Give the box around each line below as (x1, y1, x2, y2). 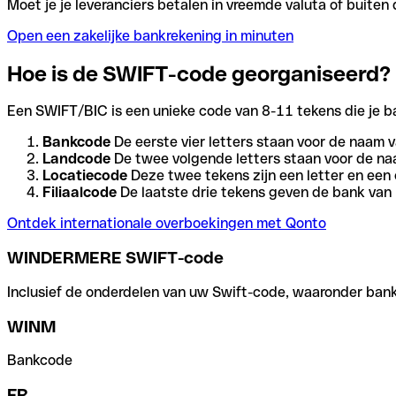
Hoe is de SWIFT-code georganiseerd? (7, 61, 391, 86)
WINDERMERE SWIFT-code (7, 248, 224, 268)
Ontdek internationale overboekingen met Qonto (7, 215, 326, 232)
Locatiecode (42, 167, 127, 185)
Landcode (42, 150, 110, 168)
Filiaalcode (42, 184, 117, 202)
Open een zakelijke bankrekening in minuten (7, 27, 293, 44)
